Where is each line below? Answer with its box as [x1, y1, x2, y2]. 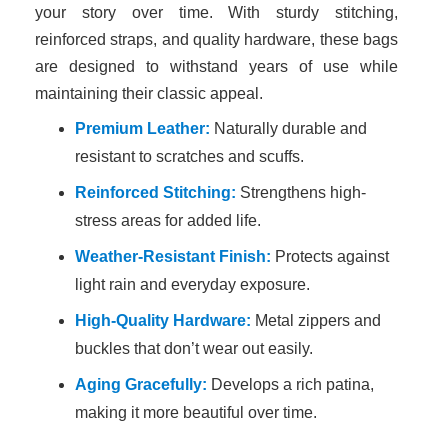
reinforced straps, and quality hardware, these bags [35, 30, 398, 48]
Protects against [271, 247, 389, 265]
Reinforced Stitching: [75, 183, 236, 201]
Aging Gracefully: [75, 375, 207, 393]
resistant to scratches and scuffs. [75, 147, 304, 165]
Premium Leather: [75, 119, 210, 137]
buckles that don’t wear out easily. [75, 339, 313, 357]
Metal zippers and [251, 311, 381, 329]
